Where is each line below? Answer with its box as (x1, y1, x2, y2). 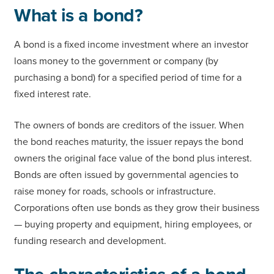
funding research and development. (14, 234, 166, 247)
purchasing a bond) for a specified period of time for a (14, 71, 242, 84)
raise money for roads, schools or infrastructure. (14, 185, 216, 198)
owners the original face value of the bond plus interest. (14, 152, 252, 165)
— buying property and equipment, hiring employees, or (14, 218, 252, 231)
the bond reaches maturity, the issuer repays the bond (14, 135, 243, 148)
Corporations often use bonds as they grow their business (14, 201, 259, 214)
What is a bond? (14, 4, 143, 27)
